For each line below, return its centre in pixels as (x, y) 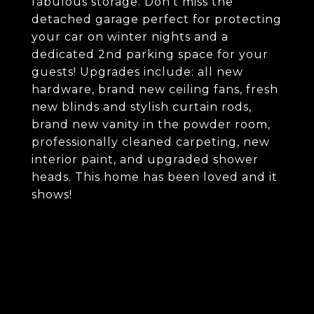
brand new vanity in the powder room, (151, 124)
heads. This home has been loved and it (155, 177)
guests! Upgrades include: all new (137, 72)
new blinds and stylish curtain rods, (142, 107)
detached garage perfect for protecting (157, 19)
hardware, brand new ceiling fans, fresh (155, 89)
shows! (52, 194)
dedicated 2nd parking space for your (150, 54)
